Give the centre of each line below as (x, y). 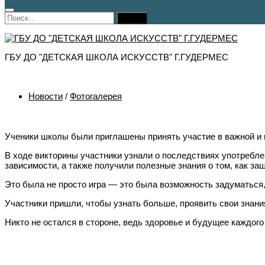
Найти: (18, 17)
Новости (46, 96)
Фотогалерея (96, 96)
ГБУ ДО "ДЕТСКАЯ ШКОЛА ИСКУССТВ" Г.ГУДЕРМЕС (117, 57)
